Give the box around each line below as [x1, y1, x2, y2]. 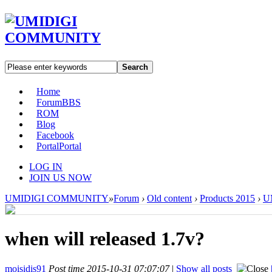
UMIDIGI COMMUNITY [5, 192, 109, 203]
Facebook [36, 129, 74, 140]
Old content [147, 192, 192, 203]
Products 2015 [200, 192, 255, 203]
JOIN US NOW [29, 172, 92, 183]
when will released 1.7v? [5, 228, 205, 250]
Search [122, 62, 148, 72]
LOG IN [29, 161, 63, 172]
